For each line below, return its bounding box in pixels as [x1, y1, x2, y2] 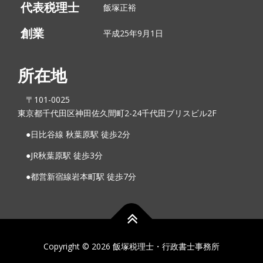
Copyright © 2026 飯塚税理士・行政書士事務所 [43, 240, 220, 252]
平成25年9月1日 [103, 27, 163, 39]
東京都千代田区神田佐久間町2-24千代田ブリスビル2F [18, 107, 217, 119]
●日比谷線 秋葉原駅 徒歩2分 [18, 128, 130, 140]
